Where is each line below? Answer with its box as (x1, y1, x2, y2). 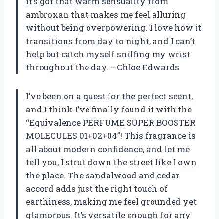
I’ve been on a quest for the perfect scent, (26, 90, 193, 102)
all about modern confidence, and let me (26, 143, 190, 154)
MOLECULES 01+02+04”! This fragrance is (26, 130, 196, 141)
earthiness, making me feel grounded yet (26, 196, 197, 207)
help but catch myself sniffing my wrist (26, 48, 190, 60)
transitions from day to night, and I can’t (26, 35, 195, 46)
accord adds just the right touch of (26, 182, 168, 194)
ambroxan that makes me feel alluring (26, 8, 186, 20)
